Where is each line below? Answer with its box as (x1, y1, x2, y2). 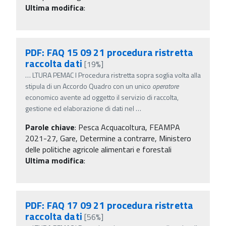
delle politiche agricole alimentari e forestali (25, 143, 172, 155)
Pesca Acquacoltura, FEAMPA (78, 121, 180, 133)
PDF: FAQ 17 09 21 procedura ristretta (25, 197, 194, 213)
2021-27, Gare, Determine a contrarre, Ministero (25, 132, 191, 144)
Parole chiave (25, 121, 75, 133)
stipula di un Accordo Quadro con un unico (25, 80, 152, 91)
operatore (152, 80, 179, 91)
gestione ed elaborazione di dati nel (25, 102, 136, 114)
